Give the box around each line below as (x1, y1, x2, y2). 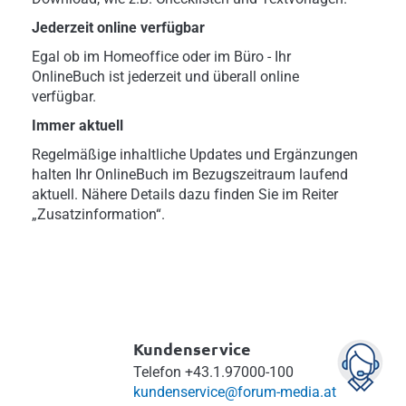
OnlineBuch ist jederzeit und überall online (32, 67, 299, 85)
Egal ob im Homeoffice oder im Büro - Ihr (32, 47, 291, 65)
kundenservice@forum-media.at (133, 382, 336, 401)
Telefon (133, 362, 181, 381)
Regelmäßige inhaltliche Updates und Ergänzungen (32, 145, 358, 163)
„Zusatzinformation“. (32, 205, 165, 223)
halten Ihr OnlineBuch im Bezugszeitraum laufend (32, 165, 348, 183)
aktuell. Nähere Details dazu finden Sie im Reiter (32, 185, 338, 203)
